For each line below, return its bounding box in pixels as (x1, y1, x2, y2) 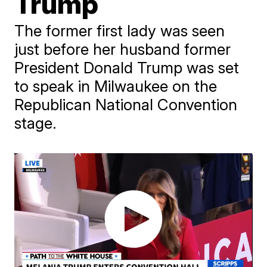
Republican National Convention (14, 95, 238, 114)
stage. (14, 113, 57, 132)
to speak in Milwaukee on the (14, 76, 218, 95)
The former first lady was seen (14, 21, 225, 40)
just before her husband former (14, 39, 231, 58)
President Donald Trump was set (14, 58, 240, 77)
